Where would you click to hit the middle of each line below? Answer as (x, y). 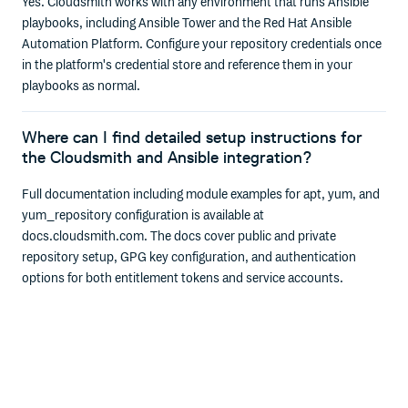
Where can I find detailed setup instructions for (193, 138)
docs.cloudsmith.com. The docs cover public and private (179, 236)
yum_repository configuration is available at (143, 215)
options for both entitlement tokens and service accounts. (183, 278)
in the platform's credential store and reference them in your (188, 65)
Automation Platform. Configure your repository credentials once (202, 44)
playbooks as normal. (82, 86)
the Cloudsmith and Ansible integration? (168, 158)
